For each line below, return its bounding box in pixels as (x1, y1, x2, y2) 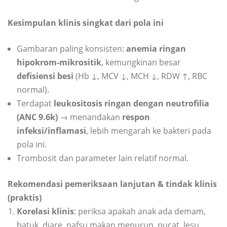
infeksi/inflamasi (17, 125, 86, 137)
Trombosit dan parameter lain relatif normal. (17, 153, 188, 164)
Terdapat (17, 98, 54, 109)
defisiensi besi (17, 70, 73, 82)
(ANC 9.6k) (17, 111, 58, 123)
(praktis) (8, 192, 42, 204)
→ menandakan (58, 111, 122, 123)
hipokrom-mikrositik (17, 57, 101, 68)
